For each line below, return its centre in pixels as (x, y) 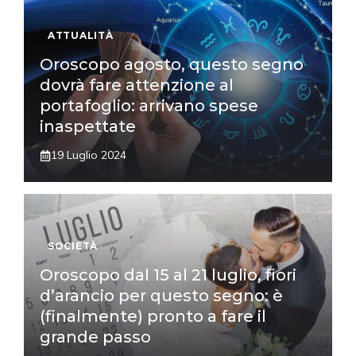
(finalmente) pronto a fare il (153, 317)
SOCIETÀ (73, 246)
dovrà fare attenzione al (137, 85)
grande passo (95, 337)
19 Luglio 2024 (89, 155)
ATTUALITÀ (81, 36)
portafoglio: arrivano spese (149, 106)
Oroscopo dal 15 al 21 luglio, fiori (168, 275)
